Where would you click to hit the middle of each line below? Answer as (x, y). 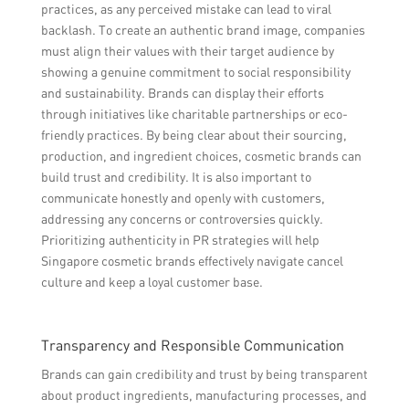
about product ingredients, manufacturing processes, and (204, 395)
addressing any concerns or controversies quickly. (182, 219)
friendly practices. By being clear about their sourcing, (194, 135)
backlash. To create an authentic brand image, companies (203, 30)
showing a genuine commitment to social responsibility (195, 72)
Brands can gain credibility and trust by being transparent (204, 374)
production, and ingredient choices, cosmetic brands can (201, 156)
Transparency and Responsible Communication (192, 345)
